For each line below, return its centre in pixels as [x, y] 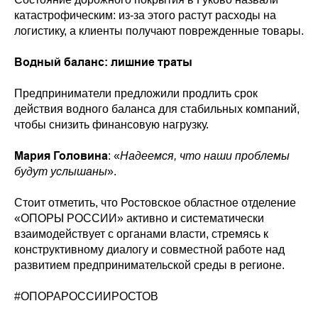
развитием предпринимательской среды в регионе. [149, 265]
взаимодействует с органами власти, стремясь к [141, 234]
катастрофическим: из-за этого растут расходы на [145, 15]
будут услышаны [61, 171]
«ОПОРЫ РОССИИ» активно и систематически [139, 218]
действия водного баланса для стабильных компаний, [157, 109]
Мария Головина [61, 155]
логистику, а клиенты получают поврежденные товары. [159, 31]
